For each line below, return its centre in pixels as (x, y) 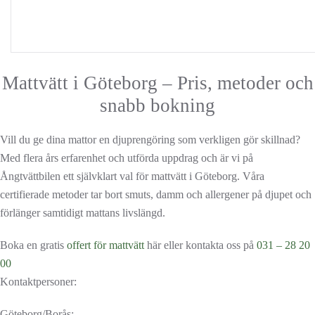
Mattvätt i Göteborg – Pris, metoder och (157, 83)
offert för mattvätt (105, 245)
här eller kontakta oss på (200, 245)
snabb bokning (157, 105)
